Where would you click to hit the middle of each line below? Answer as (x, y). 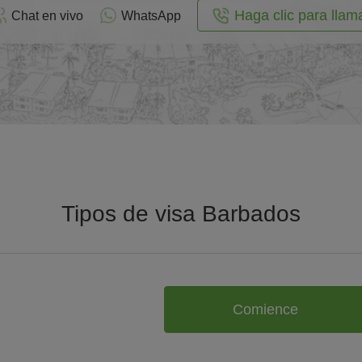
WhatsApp (151, 15)
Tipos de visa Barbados (181, 214)
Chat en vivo (47, 15)
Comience (265, 309)
